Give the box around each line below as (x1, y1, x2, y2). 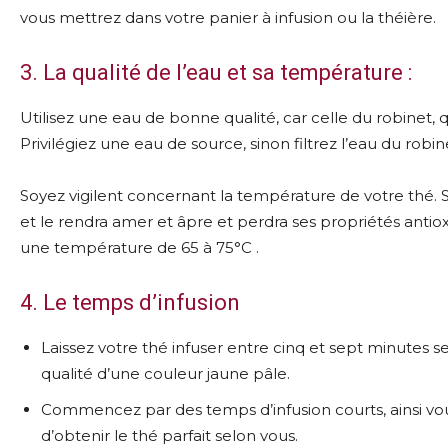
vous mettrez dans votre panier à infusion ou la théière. (20, 8, 436, 27)
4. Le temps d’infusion (20, 290, 240, 315)
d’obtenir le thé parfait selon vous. (41, 426, 298, 445)
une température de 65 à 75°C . (20, 238, 259, 257)
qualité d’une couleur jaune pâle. (41, 364, 290, 383)
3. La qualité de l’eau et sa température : (20, 60, 412, 85)
